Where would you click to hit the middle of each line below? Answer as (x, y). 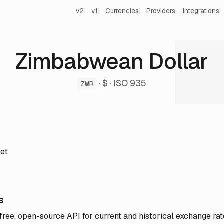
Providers (161, 11)
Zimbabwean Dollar (112, 61)
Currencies (122, 11)
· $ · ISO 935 (121, 83)
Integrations (201, 11)
